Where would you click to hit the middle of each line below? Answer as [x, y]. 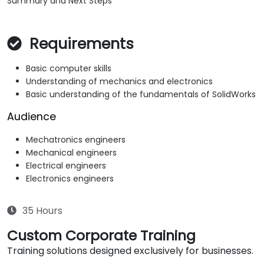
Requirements [80, 44]
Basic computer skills [69, 69]
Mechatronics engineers [76, 140]
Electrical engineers [66, 166]
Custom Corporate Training [101, 236]
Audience [32, 117]
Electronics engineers [70, 179]
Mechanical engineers [71, 153]
